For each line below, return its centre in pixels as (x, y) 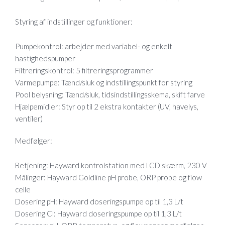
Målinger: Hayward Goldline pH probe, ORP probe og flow (108, 178)
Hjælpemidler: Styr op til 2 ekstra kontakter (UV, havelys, (107, 107)
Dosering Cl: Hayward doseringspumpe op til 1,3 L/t (98, 214)
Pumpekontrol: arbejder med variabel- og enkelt (94, 46)
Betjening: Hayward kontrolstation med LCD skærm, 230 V (111, 165)
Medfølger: (34, 141)
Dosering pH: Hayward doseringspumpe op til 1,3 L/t (99, 202)
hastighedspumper (45, 59)
